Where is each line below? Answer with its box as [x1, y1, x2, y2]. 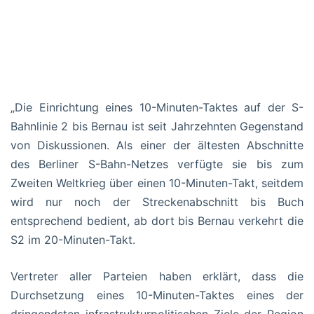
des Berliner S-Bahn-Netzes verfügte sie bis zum [11, 156, 303, 171]
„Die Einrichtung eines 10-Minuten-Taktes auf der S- [11, 100, 303, 114]
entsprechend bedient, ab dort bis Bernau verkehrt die [11, 213, 303, 228]
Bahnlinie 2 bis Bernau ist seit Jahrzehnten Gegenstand [11, 118, 303, 133]
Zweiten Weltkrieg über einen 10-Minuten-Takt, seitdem [11, 175, 303, 190]
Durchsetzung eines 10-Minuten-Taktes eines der [11, 287, 303, 302]
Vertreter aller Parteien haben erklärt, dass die [11, 268, 303, 283]
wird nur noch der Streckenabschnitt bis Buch [11, 194, 303, 209]
